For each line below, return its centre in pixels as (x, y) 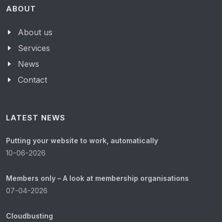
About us (35, 32)
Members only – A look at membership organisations (97, 178)
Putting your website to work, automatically (82, 140)
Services (34, 48)
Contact (32, 80)
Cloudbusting (29, 216)
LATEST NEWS (36, 118)
